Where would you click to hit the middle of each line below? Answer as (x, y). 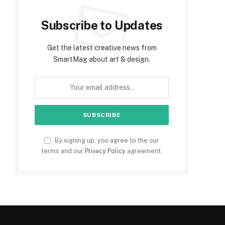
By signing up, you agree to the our (106, 141)
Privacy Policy (105, 151)
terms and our (63, 151)
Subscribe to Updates (102, 25)
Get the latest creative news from (102, 48)
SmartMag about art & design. (102, 60)
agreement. (144, 151)
